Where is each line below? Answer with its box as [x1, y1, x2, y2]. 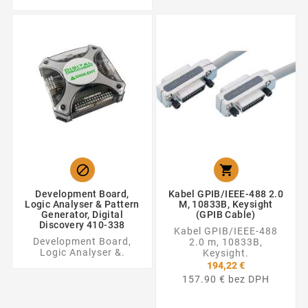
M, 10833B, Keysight [179, 199, 273, 210]
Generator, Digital [41, 209, 124, 221]
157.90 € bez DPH [182, 273, 269, 285]
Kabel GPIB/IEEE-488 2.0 [168, 188, 284, 200]
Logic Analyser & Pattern [25, 199, 140, 210]
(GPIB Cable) [196, 209, 256, 221]
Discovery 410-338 [39, 219, 125, 231]
